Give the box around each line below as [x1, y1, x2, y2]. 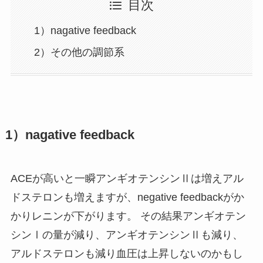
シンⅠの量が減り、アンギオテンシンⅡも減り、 [10, 229, 243, 241]
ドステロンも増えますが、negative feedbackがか [10, 191, 244, 204]
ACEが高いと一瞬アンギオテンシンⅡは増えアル [10, 173, 244, 185]
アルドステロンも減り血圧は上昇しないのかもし [10, 248, 243, 260]
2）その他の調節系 [34, 46, 125, 58]
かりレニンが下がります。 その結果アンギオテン [10, 210, 246, 222]
